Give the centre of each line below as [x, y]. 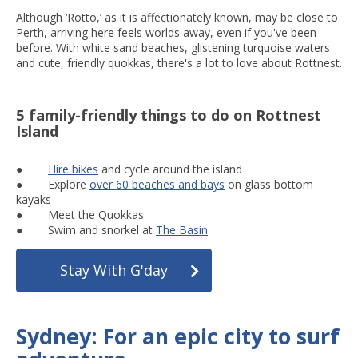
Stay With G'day [114, 270]
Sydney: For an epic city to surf [178, 336]
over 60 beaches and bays [157, 185]
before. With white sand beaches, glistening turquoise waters [173, 48]
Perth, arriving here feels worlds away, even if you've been [166, 33]
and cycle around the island [170, 169]
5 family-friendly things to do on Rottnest [169, 115]
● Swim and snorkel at [86, 230]
